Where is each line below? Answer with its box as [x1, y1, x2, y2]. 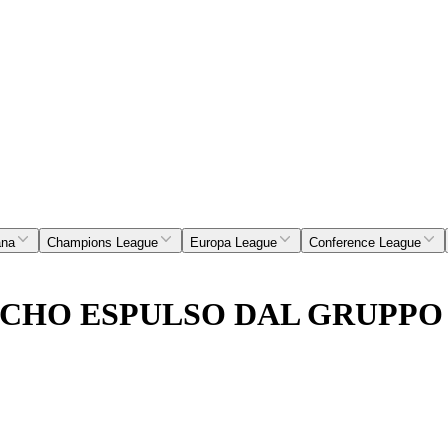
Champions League [47, 235, 158, 251]
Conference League [309, 235, 421, 251]
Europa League [190, 235, 277, 251]
